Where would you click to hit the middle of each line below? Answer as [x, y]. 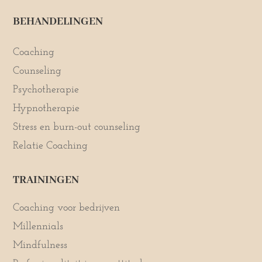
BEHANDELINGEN [58, 21]
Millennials [38, 226]
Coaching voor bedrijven [67, 208]
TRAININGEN [46, 180]
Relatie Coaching [51, 146]
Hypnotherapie [46, 108]
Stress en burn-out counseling [77, 127]
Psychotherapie [46, 89]
